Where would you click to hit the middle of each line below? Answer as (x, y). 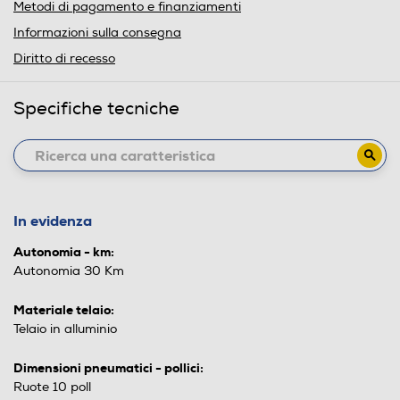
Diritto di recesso (64, 59)
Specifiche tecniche (96, 109)
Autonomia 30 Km (69, 271)
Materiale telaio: (64, 310)
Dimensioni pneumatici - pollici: (108, 368)
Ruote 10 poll (52, 387)
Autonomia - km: (64, 252)
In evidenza (53, 221)
